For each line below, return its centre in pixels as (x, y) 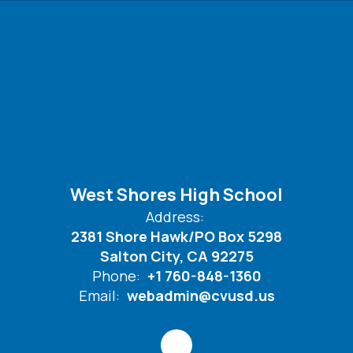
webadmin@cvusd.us (201, 295)
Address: (175, 217)
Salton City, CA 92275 (176, 256)
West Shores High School (176, 195)
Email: (99, 295)
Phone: (116, 276)
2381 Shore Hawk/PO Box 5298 (176, 236)
